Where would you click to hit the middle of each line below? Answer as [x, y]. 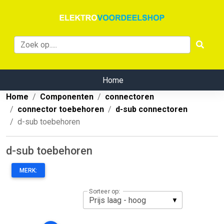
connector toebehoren [61, 109]
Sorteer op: [104, 191]
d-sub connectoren [151, 109]
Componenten [67, 97]
